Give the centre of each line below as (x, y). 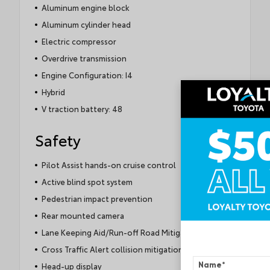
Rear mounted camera (83, 215)
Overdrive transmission (84, 58)
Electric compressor (79, 41)
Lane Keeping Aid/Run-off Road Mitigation (121, 232)
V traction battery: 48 (82, 109)
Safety (58, 140)
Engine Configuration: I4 (87, 75)
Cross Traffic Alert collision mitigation (112, 249)
